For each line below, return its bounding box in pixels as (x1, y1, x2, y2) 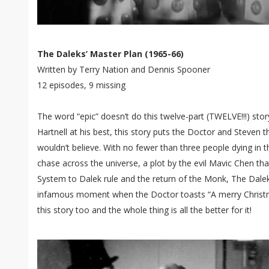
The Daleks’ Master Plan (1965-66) (37, 48, 184, 59)
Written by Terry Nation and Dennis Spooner (37, 64, 210, 75)
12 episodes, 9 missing (37, 79, 125, 91)
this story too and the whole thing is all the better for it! (37, 204, 252, 216)
